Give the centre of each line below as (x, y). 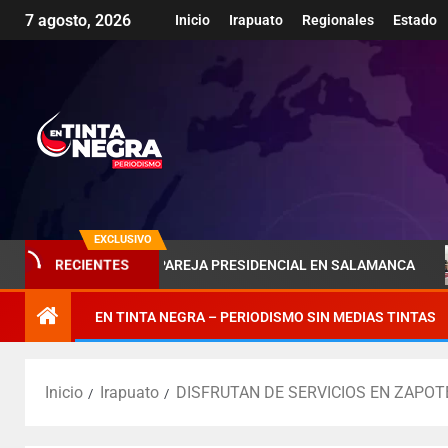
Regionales (338, 20)
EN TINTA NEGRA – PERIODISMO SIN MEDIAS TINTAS (265, 317)
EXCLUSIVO (123, 239)
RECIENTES (92, 265)
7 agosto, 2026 (78, 21)
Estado (415, 20)
